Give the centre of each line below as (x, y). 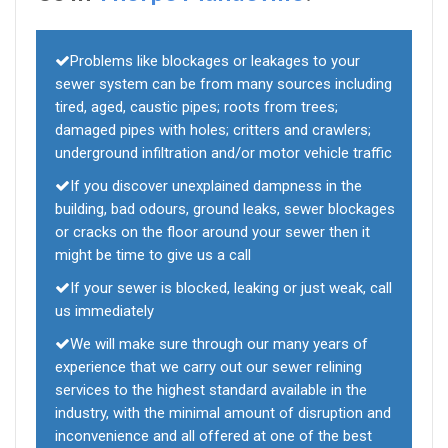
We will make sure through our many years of (219, 344)
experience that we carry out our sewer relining (208, 367)
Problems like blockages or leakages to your (215, 61)
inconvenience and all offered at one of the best (213, 436)
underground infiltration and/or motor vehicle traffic (223, 153)
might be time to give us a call (153, 255)
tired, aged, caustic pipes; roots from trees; (196, 107)
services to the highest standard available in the (211, 390)
